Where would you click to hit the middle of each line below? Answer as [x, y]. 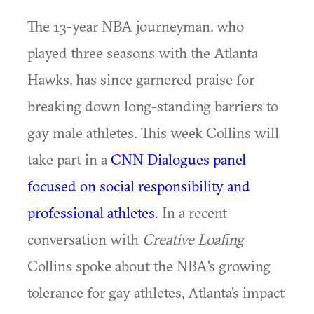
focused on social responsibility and [139, 186]
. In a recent [191, 212]
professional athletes [91, 212]
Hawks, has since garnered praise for [141, 79]
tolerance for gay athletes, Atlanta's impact [156, 292]
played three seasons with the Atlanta [143, 53]
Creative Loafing [193, 239]
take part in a [69, 159]
